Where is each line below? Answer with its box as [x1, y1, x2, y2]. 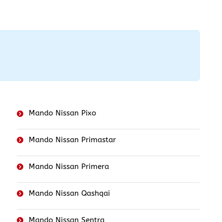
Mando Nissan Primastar [29, 135, 116, 145]
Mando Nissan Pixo [29, 109, 97, 118]
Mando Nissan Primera [29, 162, 110, 171]
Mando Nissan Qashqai [29, 189, 111, 198]
